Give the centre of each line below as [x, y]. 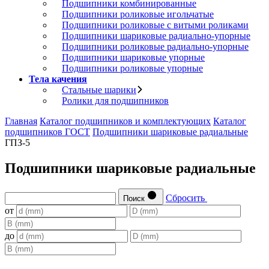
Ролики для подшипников [115, 101]
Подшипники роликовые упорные [132, 68]
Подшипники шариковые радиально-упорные [156, 36]
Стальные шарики [99, 90]
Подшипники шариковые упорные [133, 57]
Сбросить [186, 198]
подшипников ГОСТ [47, 132]
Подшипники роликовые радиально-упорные [155, 47]
